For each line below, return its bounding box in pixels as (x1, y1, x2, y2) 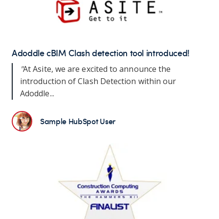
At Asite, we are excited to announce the (23, 64, 171, 75)
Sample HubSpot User (40, 115, 115, 127)
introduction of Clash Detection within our (20, 76, 176, 87)
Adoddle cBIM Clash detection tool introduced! (12, 46, 190, 59)
